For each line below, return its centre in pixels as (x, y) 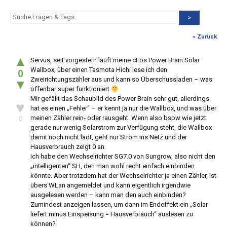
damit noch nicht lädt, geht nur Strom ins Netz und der (109, 137)
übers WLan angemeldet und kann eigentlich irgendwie (110, 185)
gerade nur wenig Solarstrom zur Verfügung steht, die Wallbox (121, 127)
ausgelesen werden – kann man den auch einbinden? (108, 195)
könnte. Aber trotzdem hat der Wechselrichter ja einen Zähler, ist (123, 175)
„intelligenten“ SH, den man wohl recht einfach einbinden (112, 166)
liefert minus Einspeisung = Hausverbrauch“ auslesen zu (112, 214)
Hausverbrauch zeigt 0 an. (68, 146)
